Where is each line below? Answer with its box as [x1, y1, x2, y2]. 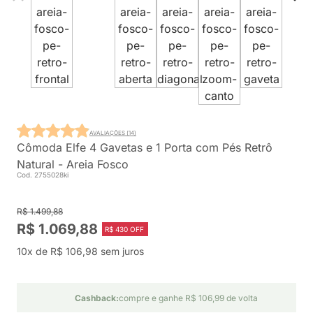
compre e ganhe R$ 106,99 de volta [118, 293, 258, 303]
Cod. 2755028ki [17, 170, 68, 179]
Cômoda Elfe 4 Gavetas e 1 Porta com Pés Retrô [17, 140, 272, 154]
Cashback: [74, 293, 119, 303]
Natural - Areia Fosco [17, 157, 129, 171]
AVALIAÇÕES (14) [89, 129, 136, 136]
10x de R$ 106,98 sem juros [17, 245, 144, 257]
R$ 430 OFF [105, 225, 144, 233]
